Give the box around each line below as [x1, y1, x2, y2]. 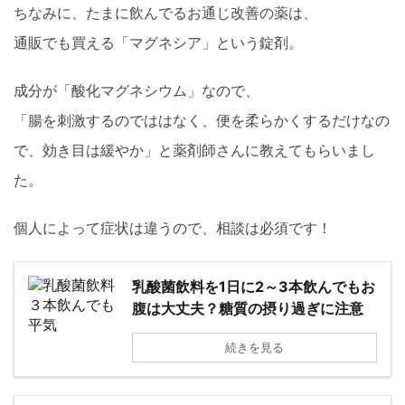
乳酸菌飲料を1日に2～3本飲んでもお [132, 277, 375, 296]
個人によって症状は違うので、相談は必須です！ [14, 218, 332, 237]
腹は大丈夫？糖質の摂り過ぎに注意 [132, 298, 363, 317]
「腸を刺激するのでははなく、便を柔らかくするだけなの [14, 110, 390, 129]
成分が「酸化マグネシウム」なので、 [14, 80, 259, 99]
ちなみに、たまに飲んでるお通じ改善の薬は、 [14, 3, 317, 22]
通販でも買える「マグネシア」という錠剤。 [14, 33, 303, 52]
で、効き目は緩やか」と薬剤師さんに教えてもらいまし [14, 140, 375, 159]
